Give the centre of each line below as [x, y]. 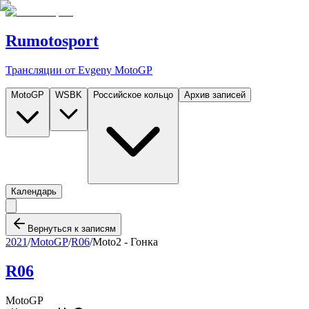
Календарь [34, 191]
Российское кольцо [133, 94]
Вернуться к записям [72, 228]
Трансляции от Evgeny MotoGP [79, 70]
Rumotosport [52, 40]
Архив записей [215, 94]
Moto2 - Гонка [125, 241]
